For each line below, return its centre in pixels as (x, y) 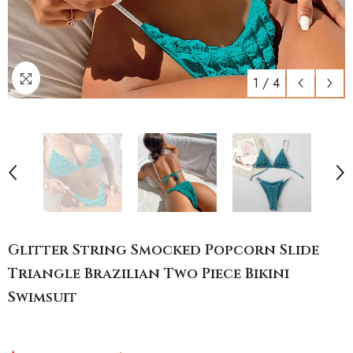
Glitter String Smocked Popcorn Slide (163, 250)
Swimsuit (43, 297)
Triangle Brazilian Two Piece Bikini (149, 274)
